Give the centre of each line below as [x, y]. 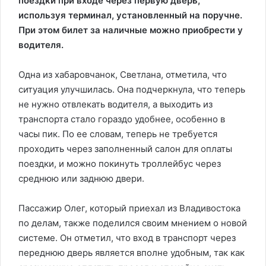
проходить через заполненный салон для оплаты [125, 149]
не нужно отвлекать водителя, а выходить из [115, 104]
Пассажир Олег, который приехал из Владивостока [129, 208]
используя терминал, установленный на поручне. [130, 15]
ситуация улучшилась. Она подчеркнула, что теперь [132, 89]
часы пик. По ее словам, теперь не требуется [118, 134]
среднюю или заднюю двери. [81, 178]
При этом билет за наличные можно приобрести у [131, 30]
